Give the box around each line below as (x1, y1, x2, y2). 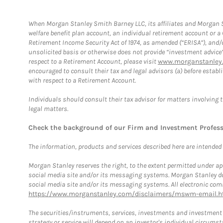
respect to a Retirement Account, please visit (28, 57, 158, 66)
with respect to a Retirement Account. (28, 76, 136, 85)
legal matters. (28, 104, 68, 113)
